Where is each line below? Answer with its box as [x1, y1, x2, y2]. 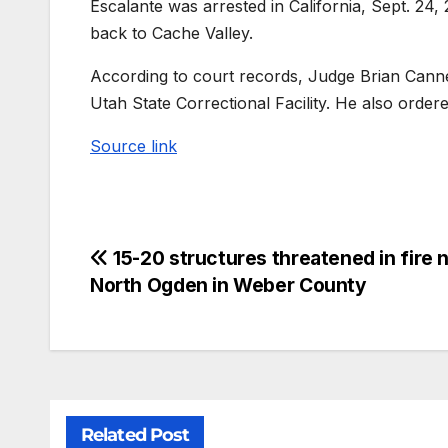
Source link [90, 135, 177, 156]
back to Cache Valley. [90, 22, 253, 43]
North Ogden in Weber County [90, 272, 367, 297]
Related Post [81, 423, 190, 446]
